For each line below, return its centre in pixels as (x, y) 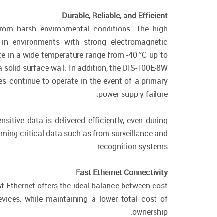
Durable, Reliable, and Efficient (115, 15)
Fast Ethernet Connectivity (122, 172)
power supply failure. (133, 94)
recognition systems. (132, 146)
